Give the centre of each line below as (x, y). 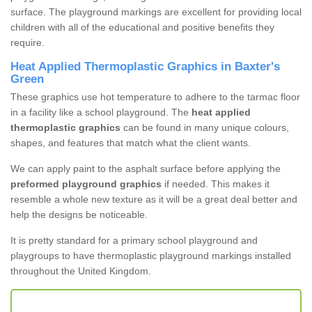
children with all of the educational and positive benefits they (142, 28)
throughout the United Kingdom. (81, 271)
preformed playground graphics (86, 184)
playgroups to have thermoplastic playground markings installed (151, 256)
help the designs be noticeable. (79, 215)
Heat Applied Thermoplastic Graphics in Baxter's (145, 67)
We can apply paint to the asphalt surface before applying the (146, 169)
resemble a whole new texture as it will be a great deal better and (154, 200)
